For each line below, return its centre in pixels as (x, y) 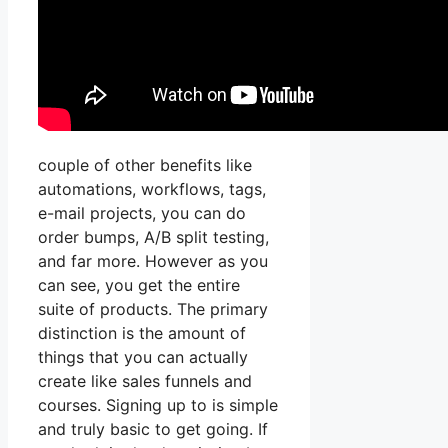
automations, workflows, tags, (152, 189)
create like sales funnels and (145, 381)
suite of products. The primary (153, 309)
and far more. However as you (153, 261)
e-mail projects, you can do (142, 213)
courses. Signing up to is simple (158, 405)
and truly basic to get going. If (153, 429)
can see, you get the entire (139, 285)
